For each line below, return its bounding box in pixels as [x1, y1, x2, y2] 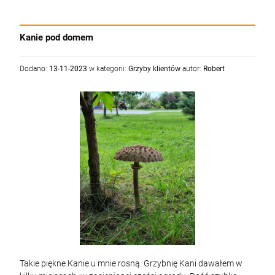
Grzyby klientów [128, 64, 180, 73]
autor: [180, 64, 203, 73]
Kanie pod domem [20, 32, 93, 43]
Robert [203, 64, 225, 73]
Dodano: [20, 64, 49, 73]
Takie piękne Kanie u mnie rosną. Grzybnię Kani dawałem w [20, 258, 242, 268]
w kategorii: [87, 64, 128, 73]
